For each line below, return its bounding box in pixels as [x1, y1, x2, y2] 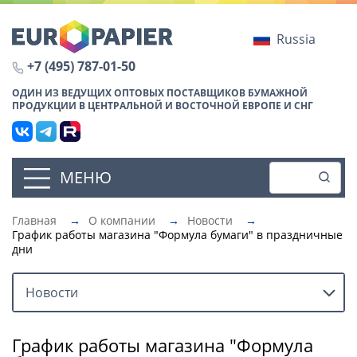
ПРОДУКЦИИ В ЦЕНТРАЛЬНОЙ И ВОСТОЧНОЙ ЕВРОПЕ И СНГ [12, 98, 313, 112]
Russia [276, 30, 316, 48]
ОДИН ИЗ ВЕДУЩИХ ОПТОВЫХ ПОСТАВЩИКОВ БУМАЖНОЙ [12, 85, 308, 100]
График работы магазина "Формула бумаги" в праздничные [12, 226, 343, 242]
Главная [12, 212, 57, 228]
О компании [88, 212, 155, 228]
